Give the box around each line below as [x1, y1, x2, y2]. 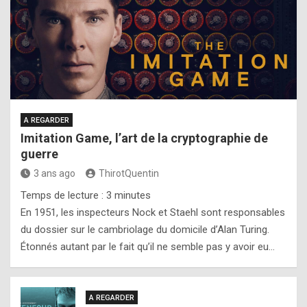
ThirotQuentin [99, 168, 159, 179]
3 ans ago [34, 168, 75, 179]
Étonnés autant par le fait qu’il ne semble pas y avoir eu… [21, 241, 275, 253]
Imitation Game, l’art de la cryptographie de [21, 131, 268, 145]
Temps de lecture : [21, 189, 106, 201]
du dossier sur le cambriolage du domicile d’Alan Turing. [21, 223, 269, 236]
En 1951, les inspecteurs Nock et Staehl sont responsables [21, 206, 285, 219]
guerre [21, 147, 58, 161]
